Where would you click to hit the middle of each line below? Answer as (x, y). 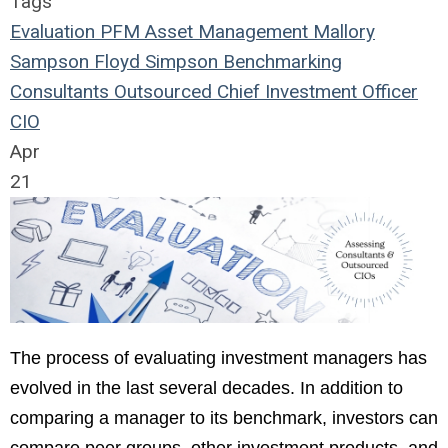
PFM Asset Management (201, 31)
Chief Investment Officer (315, 91)
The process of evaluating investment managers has (218, 358)
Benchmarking (280, 61)
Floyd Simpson (153, 61)
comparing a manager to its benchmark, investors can (224, 418)
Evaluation (52, 31)
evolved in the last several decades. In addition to (206, 388)
